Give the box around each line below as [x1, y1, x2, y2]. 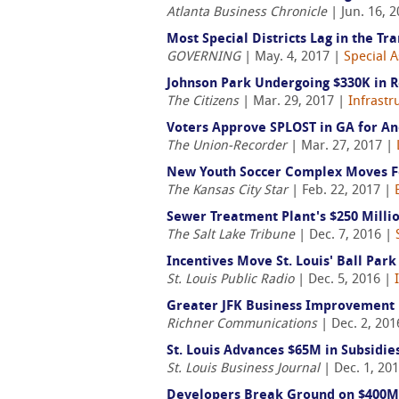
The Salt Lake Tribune [167, 229, 295, 242]
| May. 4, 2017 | [240, 51, 344, 64]
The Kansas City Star [167, 184, 288, 198]
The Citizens [167, 95, 239, 109]
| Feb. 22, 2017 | [288, 184, 395, 198]
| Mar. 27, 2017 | [287, 140, 396, 153]
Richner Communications [167, 318, 317, 331]
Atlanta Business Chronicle [167, 6, 327, 20]
